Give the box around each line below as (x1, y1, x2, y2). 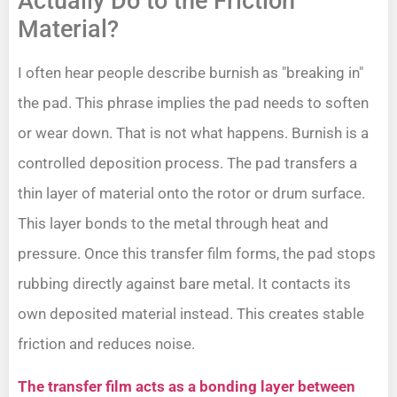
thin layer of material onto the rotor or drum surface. (18, 183, 365, 202)
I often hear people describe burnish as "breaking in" (18, 63, 363, 82)
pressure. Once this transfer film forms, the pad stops (18, 244, 376, 262)
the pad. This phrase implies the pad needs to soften (18, 93, 369, 112)
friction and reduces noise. (18, 334, 195, 353)
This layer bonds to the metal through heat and (18, 214, 329, 232)
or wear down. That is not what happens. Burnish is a (18, 123, 369, 142)
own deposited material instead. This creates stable (18, 304, 364, 323)
